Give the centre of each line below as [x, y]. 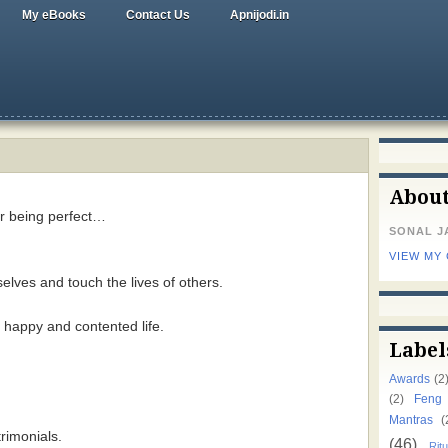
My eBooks [54, 15]
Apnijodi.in [259, 15]
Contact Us [158, 15]
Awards [409, 378]
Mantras [411, 419]
